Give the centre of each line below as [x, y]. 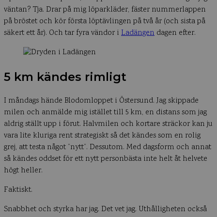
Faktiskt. [18, 190]
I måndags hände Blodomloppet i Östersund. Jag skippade [101, 101]
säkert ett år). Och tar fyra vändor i [62, 33]
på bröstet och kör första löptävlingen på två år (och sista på [105, 22]
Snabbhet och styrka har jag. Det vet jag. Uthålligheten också [105, 209]
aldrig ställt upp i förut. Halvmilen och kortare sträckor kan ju [108, 124]
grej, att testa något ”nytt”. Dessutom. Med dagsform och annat [108, 147]
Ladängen [138, 33]
